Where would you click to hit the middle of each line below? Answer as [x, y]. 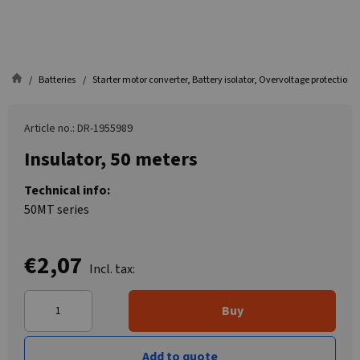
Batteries [57, 80]
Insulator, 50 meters [111, 160]
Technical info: [67, 190]
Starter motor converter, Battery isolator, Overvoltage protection [223, 80]
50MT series [57, 210]
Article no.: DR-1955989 [78, 129]
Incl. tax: [112, 269]
